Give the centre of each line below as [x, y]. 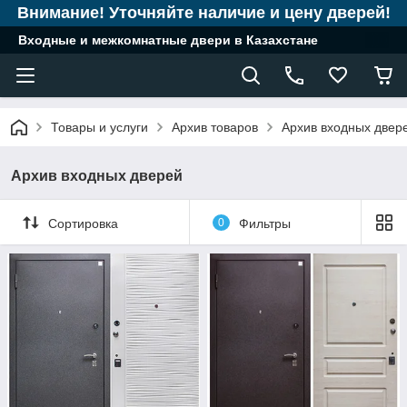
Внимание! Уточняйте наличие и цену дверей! [203, 13]
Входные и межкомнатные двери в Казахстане [168, 40]
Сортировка [83, 223]
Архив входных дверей [97, 176]
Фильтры [264, 223]
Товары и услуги [99, 127]
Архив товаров [215, 127]
